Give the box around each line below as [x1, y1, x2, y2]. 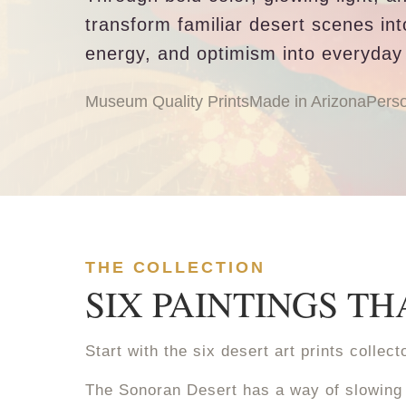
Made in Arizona [249, 92, 367, 111]
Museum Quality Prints [85, 92, 250, 111]
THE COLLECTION [85, 258, 266, 276]
